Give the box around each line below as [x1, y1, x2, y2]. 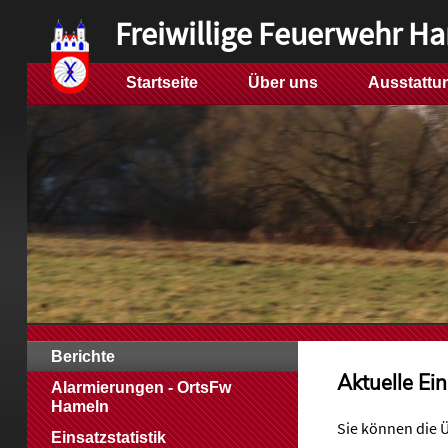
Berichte [50, 348, 115, 365]
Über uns [247, 74, 318, 91]
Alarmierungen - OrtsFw [50, 379, 231, 396]
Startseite [125, 74, 198, 91]
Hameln [50, 398, 109, 415]
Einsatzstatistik [50, 429, 166, 446]
